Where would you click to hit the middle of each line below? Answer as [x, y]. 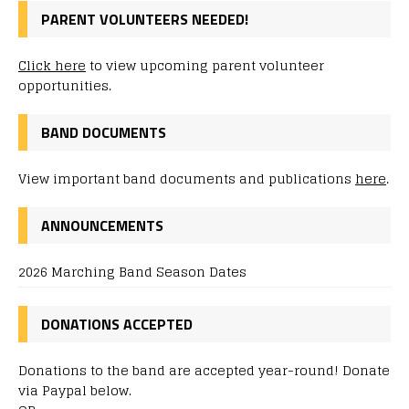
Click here [52, 65]
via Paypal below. [75, 390]
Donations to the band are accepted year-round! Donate [204, 370]
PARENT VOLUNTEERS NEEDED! [145, 19]
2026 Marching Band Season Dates [132, 271]
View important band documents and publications [187, 178]
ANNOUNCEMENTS [102, 225]
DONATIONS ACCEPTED [117, 324]
